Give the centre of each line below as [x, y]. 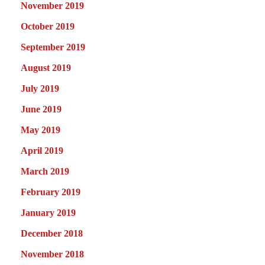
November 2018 [52, 254]
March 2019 [45, 171]
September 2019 [53, 47]
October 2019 [48, 26]
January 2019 [48, 212]
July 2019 [40, 88]
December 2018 [52, 233]
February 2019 [51, 192]
